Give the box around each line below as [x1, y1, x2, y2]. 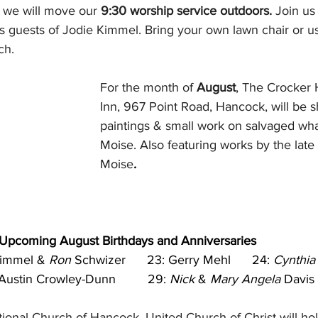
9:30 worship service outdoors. [101, 4, 272, 18]
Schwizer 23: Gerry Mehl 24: [70, 253, 273, 267]
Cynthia [273, 253, 315, 267]
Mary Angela [209, 272, 280, 286]
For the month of [100, 80, 197, 94]
